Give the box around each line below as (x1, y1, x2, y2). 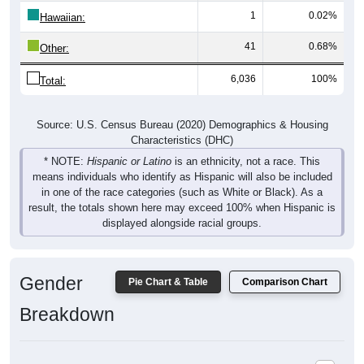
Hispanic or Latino (87, 154, 171, 167)
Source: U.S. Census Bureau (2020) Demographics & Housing (36, 118, 328, 131)
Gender (19, 272, 83, 294)
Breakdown (19, 303, 115, 325)
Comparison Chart (242, 275, 327, 288)
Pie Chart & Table (128, 275, 208, 288)
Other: (40, 41, 69, 54)
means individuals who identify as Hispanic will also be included (32, 170, 332, 183)
